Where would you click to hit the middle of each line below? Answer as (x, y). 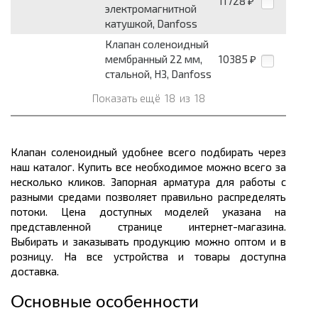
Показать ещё (127, 98)
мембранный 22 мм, (154, 59)
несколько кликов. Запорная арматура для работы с (148, 182)
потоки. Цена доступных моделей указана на (148, 212)
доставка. (35, 272)
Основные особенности (105, 303)
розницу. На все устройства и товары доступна (148, 257)
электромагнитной (151, 9)
